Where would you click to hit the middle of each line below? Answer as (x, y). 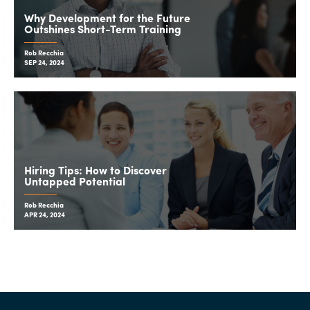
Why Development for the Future (107, 19)
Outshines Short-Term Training (103, 30)
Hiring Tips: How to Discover (95, 172)
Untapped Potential (75, 183)
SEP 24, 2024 (44, 63)
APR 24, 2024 (45, 216)
